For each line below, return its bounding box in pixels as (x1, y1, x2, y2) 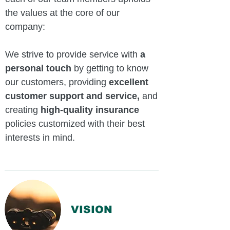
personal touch (5, 63, 71, 73)
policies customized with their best (5, 119, 145, 129)
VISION (71, 204, 113, 215)
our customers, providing (5, 77, 109, 87)
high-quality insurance (41, 105, 139, 115)
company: (5, 22, 45, 32)
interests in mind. (5, 132, 75, 143)
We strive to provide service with (5, 49, 140, 60)
